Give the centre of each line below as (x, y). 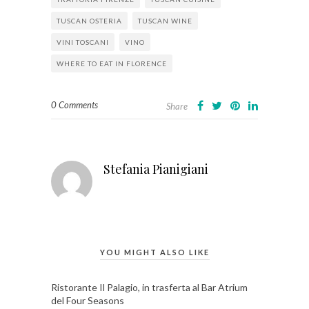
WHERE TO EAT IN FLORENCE (112, 63)
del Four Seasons (88, 300)
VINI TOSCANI (83, 42)
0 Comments (74, 105)
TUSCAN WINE (165, 21)
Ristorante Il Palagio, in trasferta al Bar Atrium (149, 287)
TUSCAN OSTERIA (89, 21)
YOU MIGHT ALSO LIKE (154, 252)
